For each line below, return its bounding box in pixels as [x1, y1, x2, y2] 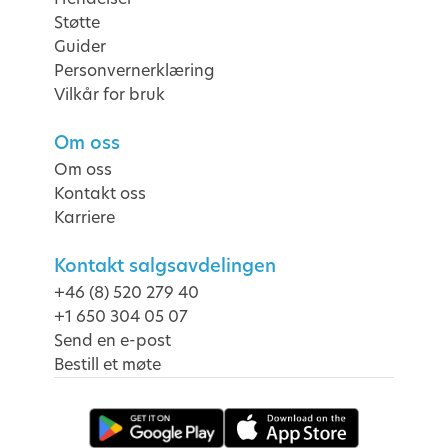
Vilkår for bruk [54, 83, 166, 107]
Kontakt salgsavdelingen [54, 253, 277, 279]
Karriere [54, 206, 116, 230]
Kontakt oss [54, 182, 147, 206]
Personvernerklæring [54, 59, 216, 83]
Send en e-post [54, 329, 172, 353]
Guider [54, 35, 107, 59]
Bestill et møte [54, 353, 162, 377]
